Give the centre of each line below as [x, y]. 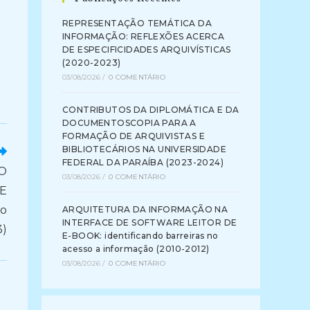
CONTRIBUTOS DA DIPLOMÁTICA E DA [151, 110]
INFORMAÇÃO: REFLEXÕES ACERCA [144, 36]
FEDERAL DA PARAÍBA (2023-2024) [143, 162]
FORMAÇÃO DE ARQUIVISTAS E [134, 136]
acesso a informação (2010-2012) [136, 249]
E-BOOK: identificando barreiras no [140, 236]
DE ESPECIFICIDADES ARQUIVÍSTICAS [147, 49]
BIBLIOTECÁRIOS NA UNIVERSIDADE [144, 149]
